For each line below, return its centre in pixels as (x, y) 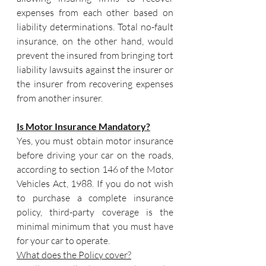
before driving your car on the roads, (95, 155)
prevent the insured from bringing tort (95, 55)
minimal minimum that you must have (95, 226)
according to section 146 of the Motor (95, 169)
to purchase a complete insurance (95, 198)
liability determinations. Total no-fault (95, 27)
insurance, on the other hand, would (95, 41)
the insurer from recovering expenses (95, 84)
